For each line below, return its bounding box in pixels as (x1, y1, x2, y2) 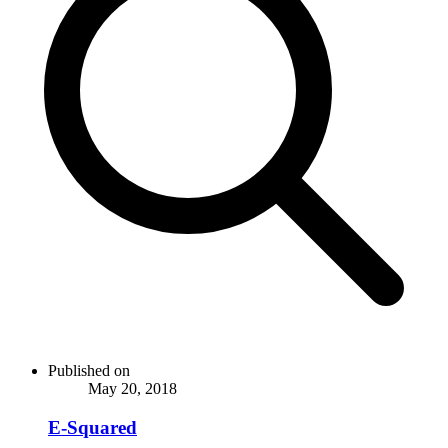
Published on (48, 361, 130, 379)
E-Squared (48, 416, 137, 438)
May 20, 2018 (88, 379, 177, 397)
